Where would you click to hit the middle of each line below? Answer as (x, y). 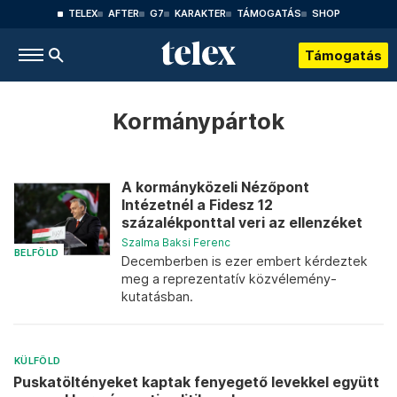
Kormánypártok (198, 121)
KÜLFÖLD (38, 361)
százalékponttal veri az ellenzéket (242, 223)
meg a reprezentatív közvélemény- (229, 279)
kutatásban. (157, 296)
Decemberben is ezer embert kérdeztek (245, 261)
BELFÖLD (37, 253)
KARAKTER (200, 14)
